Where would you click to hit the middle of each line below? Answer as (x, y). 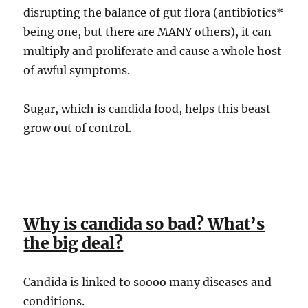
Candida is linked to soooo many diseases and (148, 282)
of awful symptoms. (77, 70)
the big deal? (74, 243)
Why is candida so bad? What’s (144, 223)
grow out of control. (78, 128)
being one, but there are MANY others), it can (148, 31)
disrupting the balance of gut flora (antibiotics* (154, 12)
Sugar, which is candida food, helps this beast (147, 108)
